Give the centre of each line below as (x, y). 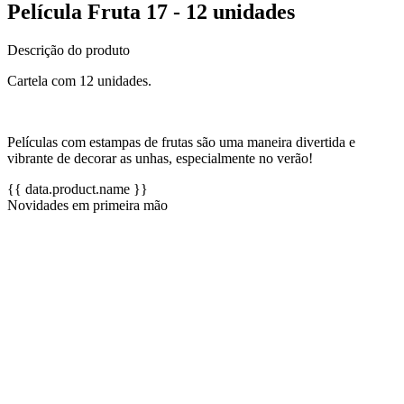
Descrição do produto (69, 50)
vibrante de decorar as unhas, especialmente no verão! (160, 158)
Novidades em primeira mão (87, 205)
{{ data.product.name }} (78, 188)
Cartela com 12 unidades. (79, 80)
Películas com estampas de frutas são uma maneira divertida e (181, 142)
